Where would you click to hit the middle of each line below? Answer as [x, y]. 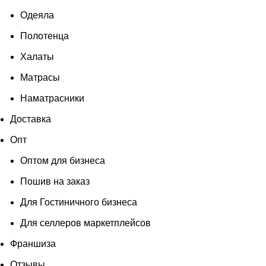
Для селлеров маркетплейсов [85, 223]
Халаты [37, 56]
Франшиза [33, 243]
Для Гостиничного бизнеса [79, 202]
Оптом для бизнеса [63, 160]
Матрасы [40, 77]
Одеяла [37, 15]
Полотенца [45, 36]
